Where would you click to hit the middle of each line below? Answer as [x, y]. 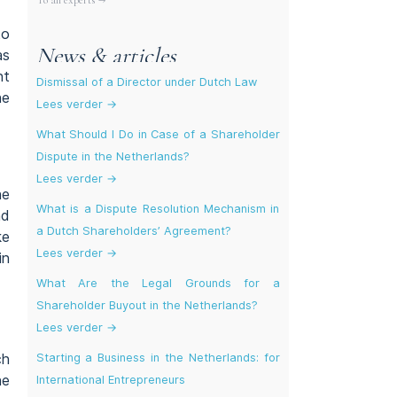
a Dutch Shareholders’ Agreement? [133, 230]
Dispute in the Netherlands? [113, 156]
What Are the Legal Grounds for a [158, 283]
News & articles [106, 56]
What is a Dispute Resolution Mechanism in [158, 208]
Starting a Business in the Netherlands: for [158, 357]
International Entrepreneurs [110, 379]
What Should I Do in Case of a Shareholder [158, 134]
